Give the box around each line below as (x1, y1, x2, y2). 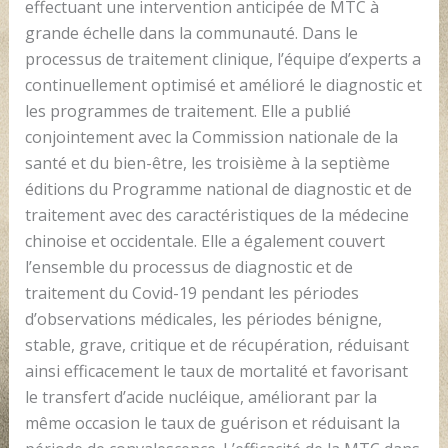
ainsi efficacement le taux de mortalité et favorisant (24, 359, 408, 382)
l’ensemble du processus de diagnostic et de (24, 255, 353, 278)
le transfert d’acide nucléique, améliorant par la (24, 385, 377, 408)
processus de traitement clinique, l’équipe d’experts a (24, 47, 421, 70)
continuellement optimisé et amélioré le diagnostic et (24, 73, 422, 96)
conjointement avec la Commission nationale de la (24, 125, 398, 148)
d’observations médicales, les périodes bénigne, (24, 307, 382, 330)
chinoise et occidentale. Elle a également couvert (24, 229, 385, 252)
